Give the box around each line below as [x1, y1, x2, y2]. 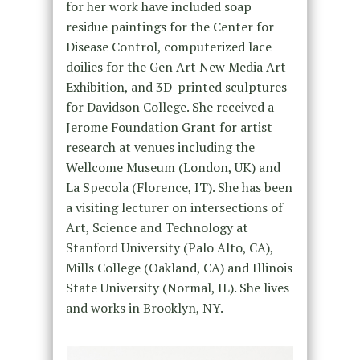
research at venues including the [65, 138, 255, 157]
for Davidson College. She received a [65, 98, 274, 117]
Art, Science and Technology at [65, 219, 248, 237]
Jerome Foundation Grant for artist [65, 118, 272, 137]
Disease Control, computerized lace [65, 38, 272, 56]
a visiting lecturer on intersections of [65, 198, 283, 217]
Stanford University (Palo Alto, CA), [65, 239, 273, 257]
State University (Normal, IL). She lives [65, 279, 289, 297]
